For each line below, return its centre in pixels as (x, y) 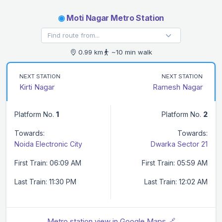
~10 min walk (131, 52)
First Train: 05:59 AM (175, 163)
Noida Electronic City (48, 144)
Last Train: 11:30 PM (45, 181)
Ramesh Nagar (178, 87)
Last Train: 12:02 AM (176, 181)
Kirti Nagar (37, 87)
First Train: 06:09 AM (48, 163)
